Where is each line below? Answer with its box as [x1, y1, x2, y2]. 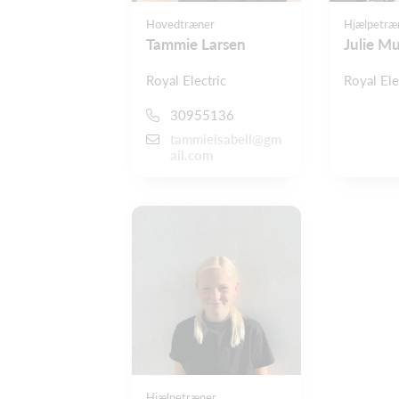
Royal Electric [146, 72, 226, 89]
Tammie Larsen [146, 35, 246, 54]
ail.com [170, 146, 213, 163]
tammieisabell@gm [170, 130, 281, 147]
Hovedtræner [146, 17, 215, 32]
